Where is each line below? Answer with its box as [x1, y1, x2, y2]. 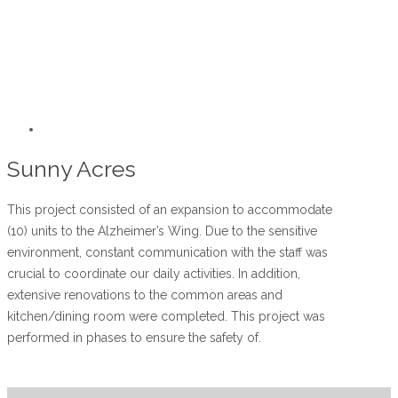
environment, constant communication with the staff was [7, 244, 328, 259]
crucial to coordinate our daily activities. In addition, [7, 266, 300, 281]
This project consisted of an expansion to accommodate [7, 202, 332, 217]
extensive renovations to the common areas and [7, 287, 283, 302]
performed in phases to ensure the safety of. [7, 330, 261, 345]
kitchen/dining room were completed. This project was [7, 308, 325, 323]
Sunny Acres [7, 155, 136, 182]
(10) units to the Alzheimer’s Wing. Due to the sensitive [7, 223, 317, 238]
